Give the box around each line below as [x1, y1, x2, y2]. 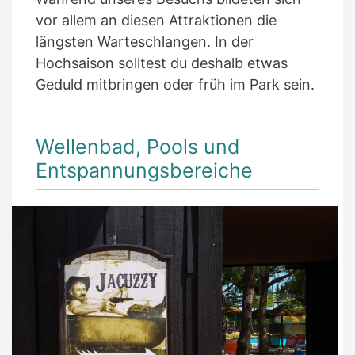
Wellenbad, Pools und [36, 135, 240, 159]
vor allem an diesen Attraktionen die [36, 12, 277, 29]
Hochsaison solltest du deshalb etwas [36, 55, 288, 72]
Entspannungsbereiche [36, 158, 253, 183]
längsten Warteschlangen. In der [36, 33, 254, 51]
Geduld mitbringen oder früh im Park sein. [36, 76, 315, 94]
